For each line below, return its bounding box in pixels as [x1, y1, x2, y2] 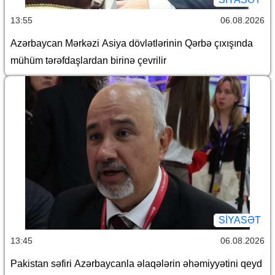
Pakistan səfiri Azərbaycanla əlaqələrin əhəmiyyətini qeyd [10, 258, 262, 269]
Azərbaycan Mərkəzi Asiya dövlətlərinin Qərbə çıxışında [10, 37, 253, 48]
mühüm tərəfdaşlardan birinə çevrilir [10, 55, 166, 66]
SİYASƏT [219, 214, 261, 225]
